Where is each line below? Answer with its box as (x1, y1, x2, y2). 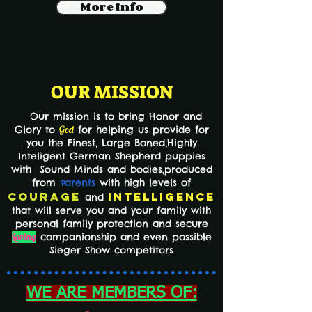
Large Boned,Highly (101, 136, 197, 149)
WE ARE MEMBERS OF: (26, 284, 197, 302)
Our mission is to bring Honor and (21, 109, 202, 123)
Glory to (14, 123, 59, 136)
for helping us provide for (77, 123, 209, 136)
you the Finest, (26, 136, 97, 149)
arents (65, 175, 95, 189)
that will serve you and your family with (12, 203, 211, 217)
